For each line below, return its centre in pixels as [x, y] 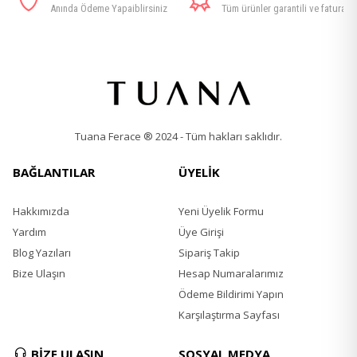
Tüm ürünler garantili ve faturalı [286, 8]
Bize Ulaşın [39, 273]
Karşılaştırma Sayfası [229, 314]
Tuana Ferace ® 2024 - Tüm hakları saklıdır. [178, 136]
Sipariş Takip [209, 252]
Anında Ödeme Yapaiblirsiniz [108, 8]
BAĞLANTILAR [53, 172]
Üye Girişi [201, 231]
